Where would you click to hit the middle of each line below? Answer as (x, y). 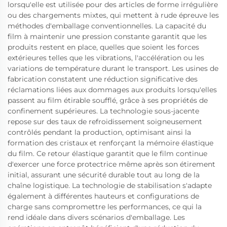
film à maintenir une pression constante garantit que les (107, 36)
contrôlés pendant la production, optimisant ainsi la (99, 132)
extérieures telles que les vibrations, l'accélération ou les (106, 58)
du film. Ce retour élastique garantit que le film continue (107, 154)
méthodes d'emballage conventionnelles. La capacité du (107, 26)
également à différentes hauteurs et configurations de (103, 196)
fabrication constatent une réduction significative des (103, 79)
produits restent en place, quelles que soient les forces (103, 47)
